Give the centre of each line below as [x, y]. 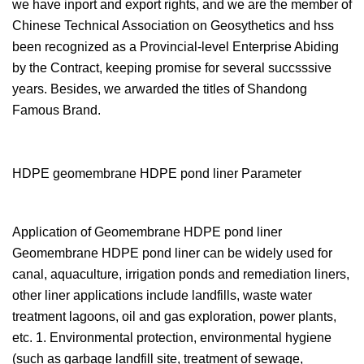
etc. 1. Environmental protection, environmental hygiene [172, 338]
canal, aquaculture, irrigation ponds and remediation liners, [181, 274]
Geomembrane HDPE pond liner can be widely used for [172, 253]
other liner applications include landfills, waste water [162, 295]
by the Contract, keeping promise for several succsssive [172, 68]
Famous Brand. [56, 110]
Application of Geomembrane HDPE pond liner [147, 232]
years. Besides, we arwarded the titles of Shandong [160, 89]
